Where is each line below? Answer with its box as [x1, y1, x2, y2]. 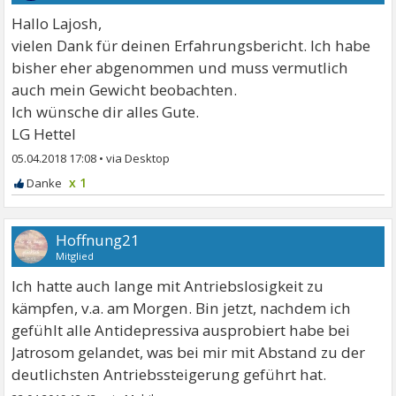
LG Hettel [11, 123, 77, 144]
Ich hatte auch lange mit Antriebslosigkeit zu [11, 275, 324, 296]
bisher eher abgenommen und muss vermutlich [11, 57, 349, 78]
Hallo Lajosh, [11, 12, 103, 34]
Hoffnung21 [56, 229, 141, 250]
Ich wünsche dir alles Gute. [11, 101, 200, 122]
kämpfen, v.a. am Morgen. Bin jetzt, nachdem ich [11, 297, 352, 318]
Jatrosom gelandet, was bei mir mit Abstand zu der [11, 341, 366, 362]
